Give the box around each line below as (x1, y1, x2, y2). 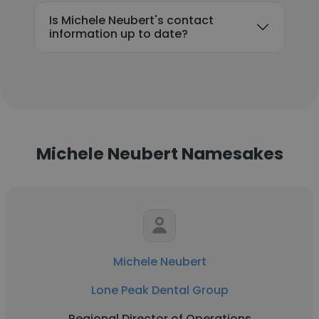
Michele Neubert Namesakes (36, 142, 283, 165)
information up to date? (49, 26, 188, 42)
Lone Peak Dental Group (90, 282, 229, 298)
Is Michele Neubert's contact (49, 12, 214, 28)
